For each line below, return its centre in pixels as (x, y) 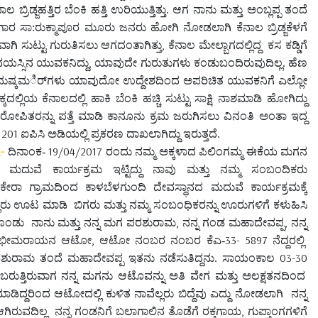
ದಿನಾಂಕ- (28, 151)
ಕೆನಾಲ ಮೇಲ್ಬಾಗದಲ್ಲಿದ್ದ (215, 45)
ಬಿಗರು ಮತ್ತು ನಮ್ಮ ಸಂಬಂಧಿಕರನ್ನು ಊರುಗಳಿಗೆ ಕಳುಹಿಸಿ (191, 204)
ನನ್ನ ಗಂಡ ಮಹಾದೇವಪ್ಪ (234, 222)
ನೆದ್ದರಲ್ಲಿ (286, 240)
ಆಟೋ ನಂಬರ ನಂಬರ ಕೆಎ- (162, 240)
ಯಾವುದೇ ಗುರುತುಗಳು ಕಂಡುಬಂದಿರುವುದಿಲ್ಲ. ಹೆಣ (201, 62)
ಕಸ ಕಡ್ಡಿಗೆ (288, 45)
